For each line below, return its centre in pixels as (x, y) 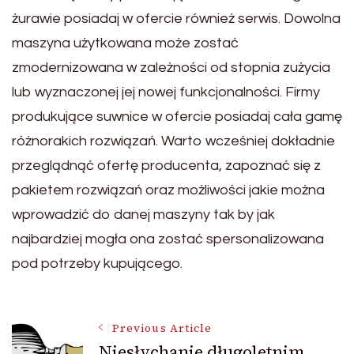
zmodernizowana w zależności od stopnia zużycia (171, 67)
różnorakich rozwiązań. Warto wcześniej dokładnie (173, 141)
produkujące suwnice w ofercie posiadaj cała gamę (177, 116)
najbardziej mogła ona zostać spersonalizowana (168, 239)
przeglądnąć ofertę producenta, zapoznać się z (166, 165)
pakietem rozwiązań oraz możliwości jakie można (168, 190)
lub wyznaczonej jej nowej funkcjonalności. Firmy (166, 92)
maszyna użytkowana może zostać (125, 43)
